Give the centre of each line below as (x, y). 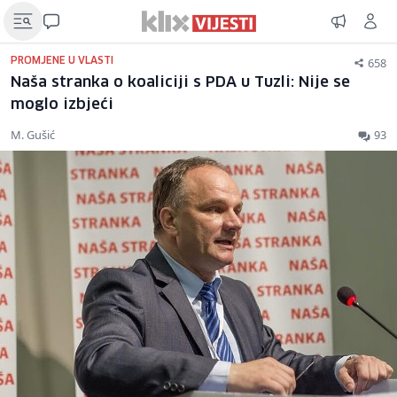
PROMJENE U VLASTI (62, 61)
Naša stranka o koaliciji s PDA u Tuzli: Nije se (180, 83)
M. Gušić (33, 135)
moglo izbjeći (62, 105)
